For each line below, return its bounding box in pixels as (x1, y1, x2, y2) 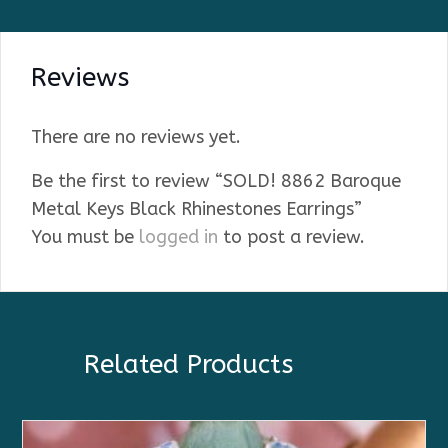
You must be (31, 225, 139, 248)
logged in (139, 225, 218, 248)
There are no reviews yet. (31, 125, 241, 148)
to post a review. (218, 225, 365, 248)
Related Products (84, 348, 293, 380)
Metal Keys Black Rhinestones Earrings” (31, 197, 362, 220)
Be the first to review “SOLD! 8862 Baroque (31, 169, 401, 192)
